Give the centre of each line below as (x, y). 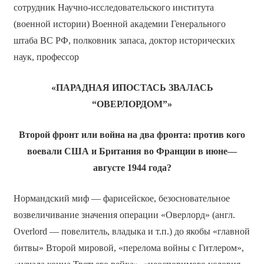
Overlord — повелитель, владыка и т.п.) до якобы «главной (131, 231)
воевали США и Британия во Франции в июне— (132, 151)
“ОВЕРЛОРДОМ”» (132, 104)
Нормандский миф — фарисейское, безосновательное (121, 198)
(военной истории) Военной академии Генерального (119, 24)
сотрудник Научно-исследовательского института (113, 7)
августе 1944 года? (132, 167)
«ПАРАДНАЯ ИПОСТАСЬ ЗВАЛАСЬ (132, 87)
